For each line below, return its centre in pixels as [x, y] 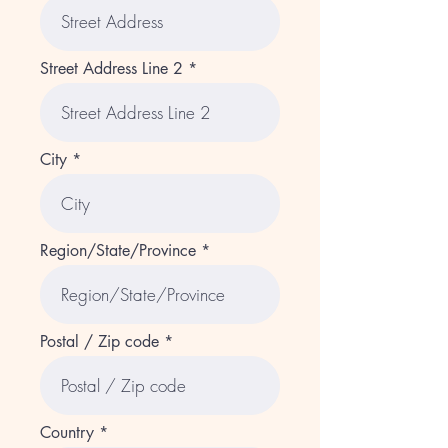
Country [67, 432]
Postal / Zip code [99, 341]
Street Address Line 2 [111, 68]
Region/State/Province [118, 250]
